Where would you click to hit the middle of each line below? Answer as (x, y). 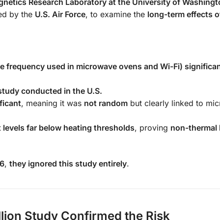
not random (106, 103)
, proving (152, 128)
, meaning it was (53, 103)
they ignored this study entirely (68, 164)
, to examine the (116, 14)
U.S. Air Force (60, 14)
